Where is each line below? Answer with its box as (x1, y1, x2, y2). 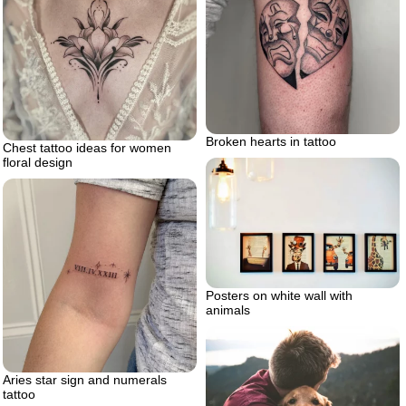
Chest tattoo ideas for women (3, 140, 171, 155)
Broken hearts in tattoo (206, 134, 336, 150)
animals (206, 303, 250, 318)
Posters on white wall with (206, 288, 353, 304)
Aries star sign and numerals (3, 372, 167, 387)
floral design (3, 155, 72, 169)
